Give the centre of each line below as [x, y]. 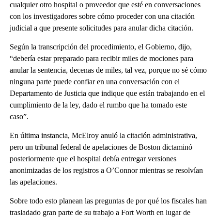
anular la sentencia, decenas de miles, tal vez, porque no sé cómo [108, 70]
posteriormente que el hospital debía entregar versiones [93, 158]
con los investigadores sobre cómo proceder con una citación [102, 16]
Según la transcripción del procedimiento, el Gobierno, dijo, [101, 46]
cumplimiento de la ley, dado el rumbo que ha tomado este [98, 105]
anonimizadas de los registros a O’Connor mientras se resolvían [106, 170]
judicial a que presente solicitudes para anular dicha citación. [101, 28]
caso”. [19, 116]
